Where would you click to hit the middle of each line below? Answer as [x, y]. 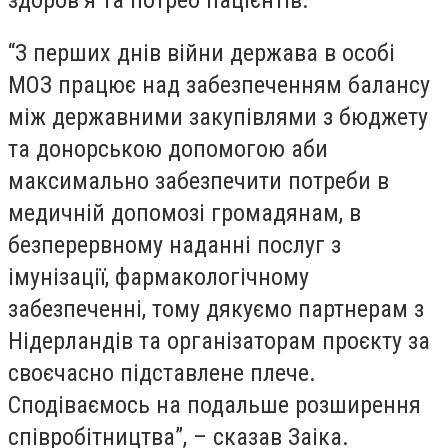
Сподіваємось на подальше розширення [214, 405]
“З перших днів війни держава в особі [201, 53]
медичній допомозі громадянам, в [184, 213]
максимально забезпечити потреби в [198, 181]
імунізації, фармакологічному [158, 277]
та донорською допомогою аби [168, 149]
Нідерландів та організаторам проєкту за [219, 341]
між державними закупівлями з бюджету [218, 117]
